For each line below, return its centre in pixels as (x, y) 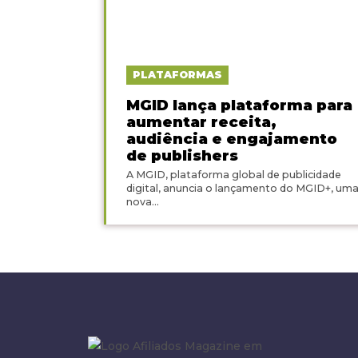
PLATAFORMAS (177, 75)
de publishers (182, 156)
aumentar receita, (201, 122)
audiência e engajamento (231, 139)
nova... (142, 202)
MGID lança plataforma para (239, 105)
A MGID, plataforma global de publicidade (233, 175)
